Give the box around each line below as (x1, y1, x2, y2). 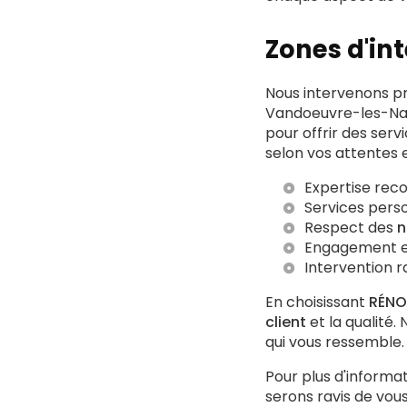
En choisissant (265, 292, 369, 313)
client (265, 312, 306, 333)
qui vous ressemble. (265, 332, 404, 352)
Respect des (304, 217, 397, 238)
